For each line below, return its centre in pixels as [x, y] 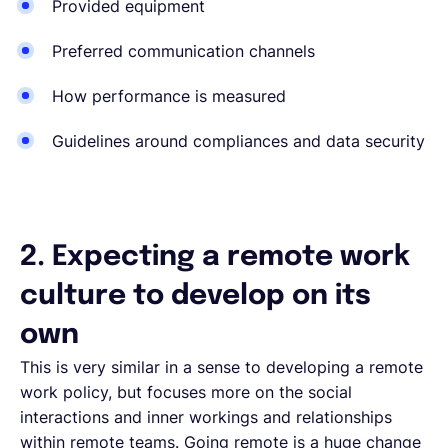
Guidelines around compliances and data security [238, 140]
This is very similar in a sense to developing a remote [221, 366]
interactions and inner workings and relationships [206, 416]
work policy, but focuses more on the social [186, 391]
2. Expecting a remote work [215, 257]
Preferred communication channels [183, 50]
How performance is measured [169, 95]
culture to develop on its [195, 296]
